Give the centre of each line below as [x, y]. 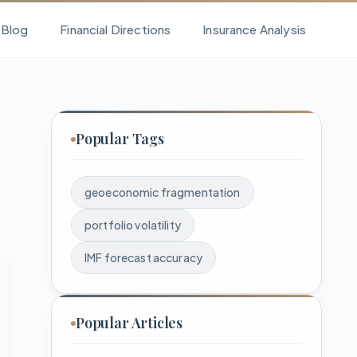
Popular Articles [129, 323]
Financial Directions [116, 29]
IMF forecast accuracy [143, 257]
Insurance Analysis [254, 29]
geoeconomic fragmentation [163, 192]
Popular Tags [120, 139]
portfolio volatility [133, 225]
